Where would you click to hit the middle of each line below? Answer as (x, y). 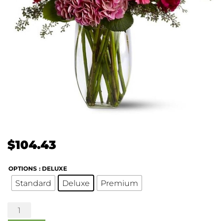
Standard (33, 183)
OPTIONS (23, 169)
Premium (119, 183)
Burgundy (24, 207)
